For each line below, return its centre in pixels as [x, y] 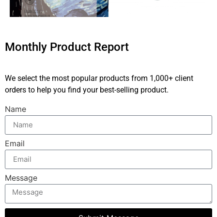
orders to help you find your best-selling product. [87, 90]
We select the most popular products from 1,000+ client [99, 78]
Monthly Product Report [67, 47]
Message [21, 178]
